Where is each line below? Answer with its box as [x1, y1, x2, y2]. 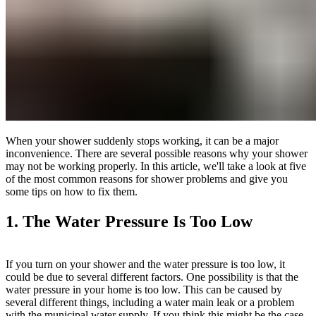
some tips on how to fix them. [6, 185, 138, 197]
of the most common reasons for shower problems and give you [6, 172, 288, 185]
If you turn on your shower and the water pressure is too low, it [6, 257, 285, 270]
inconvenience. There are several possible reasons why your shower [6, 147, 308, 159]
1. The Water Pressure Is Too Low [6, 212, 253, 231]
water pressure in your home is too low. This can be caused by [6, 283, 282, 296]
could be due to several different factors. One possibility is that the [6, 270, 298, 283]
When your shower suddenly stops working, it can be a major [6, 134, 279, 147]
